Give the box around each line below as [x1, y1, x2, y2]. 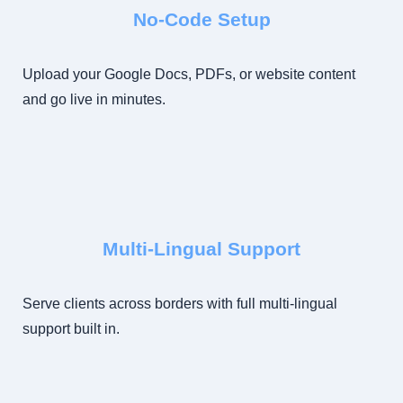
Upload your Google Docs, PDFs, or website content [22, 66, 355, 82]
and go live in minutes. [22, 91, 166, 107]
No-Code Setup [132, 8, 271, 30]
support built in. [22, 321, 120, 337]
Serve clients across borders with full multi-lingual [22, 296, 337, 312]
